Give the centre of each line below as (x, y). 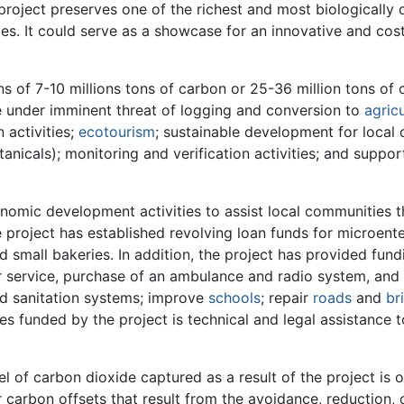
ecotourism (117, 131)
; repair (287, 297)
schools (234, 297)
